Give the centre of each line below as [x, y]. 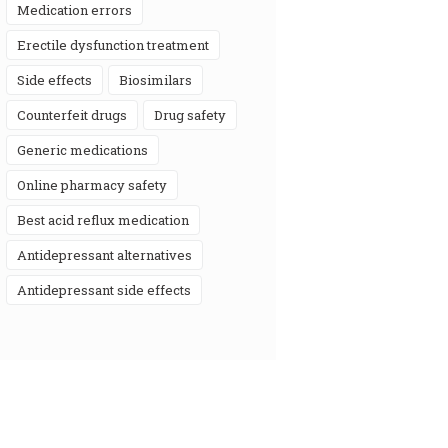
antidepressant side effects [109, 289]
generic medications [87, 149]
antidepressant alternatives [109, 254]
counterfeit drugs [76, 114]
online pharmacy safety [96, 184]
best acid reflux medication [107, 219]
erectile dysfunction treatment [117, 44]
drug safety [194, 114]
